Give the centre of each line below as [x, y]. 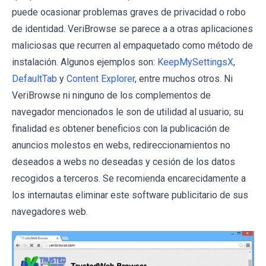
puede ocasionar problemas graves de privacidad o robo [129, 12]
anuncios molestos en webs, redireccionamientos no [121, 145]
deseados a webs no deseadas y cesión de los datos [123, 162]
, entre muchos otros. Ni [184, 79]
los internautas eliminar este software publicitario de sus [130, 195]
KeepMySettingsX [195, 62]
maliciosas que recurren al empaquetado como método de [132, 45]
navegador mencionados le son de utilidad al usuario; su [128, 112]
